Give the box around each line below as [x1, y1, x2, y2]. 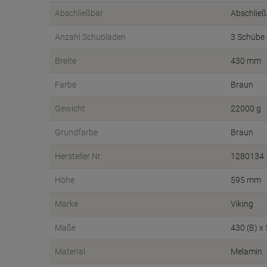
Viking [231, 199, 253, 209]
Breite [55, 56, 76, 66]
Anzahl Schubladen [55, 32, 126, 42]
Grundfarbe [55, 128, 98, 137]
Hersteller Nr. [55, 151, 102, 161]
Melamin [231, 247, 262, 256]
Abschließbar [55, 8, 103, 18]
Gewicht [55, 104, 85, 113]
